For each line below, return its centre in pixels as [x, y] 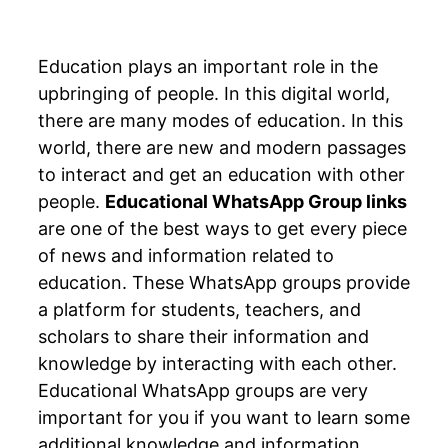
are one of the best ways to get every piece [222, 228]
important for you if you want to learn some [224, 417]
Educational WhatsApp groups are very [203, 390]
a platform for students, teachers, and [199, 309]
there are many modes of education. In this [220, 120]
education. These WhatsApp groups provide [224, 282]
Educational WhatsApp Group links [256, 201]
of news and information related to [186, 255]
